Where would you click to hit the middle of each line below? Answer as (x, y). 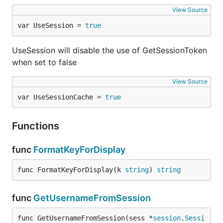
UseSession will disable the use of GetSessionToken (110, 50)
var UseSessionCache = (61, 97)
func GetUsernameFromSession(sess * (85, 218)
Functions (37, 126)
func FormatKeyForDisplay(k (71, 170)
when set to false (44, 62)
